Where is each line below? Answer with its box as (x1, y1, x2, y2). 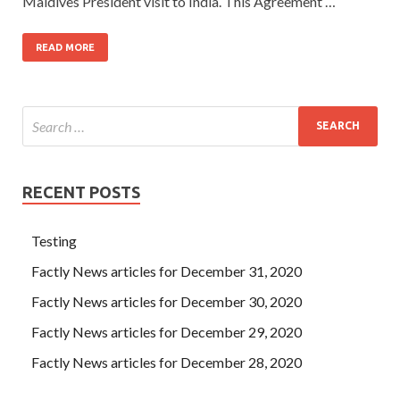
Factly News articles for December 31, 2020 (31, 262, 302, 279)
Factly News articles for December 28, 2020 (31, 353, 302, 371)
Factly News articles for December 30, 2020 (31, 292, 302, 310)
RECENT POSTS (22, 182, 140, 201)
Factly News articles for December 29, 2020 (31, 322, 302, 340)
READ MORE (36, 41, 95, 53)
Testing (31, 231, 77, 249)
